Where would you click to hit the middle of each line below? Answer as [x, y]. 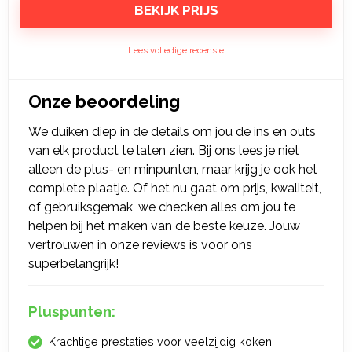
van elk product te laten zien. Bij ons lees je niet [164, 150]
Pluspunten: [72, 311]
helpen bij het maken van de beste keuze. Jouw [164, 226]
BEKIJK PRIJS [176, 10]
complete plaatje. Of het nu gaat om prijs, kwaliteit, [175, 188]
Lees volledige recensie [176, 50]
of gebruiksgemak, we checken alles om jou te [162, 207]
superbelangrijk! [73, 264]
